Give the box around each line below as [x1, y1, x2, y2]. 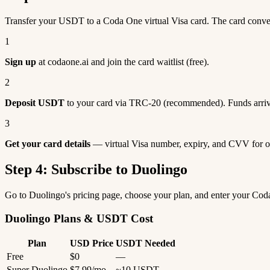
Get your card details [5, 139, 90, 149]
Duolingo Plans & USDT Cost [5, 212, 153, 225]
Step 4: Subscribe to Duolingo [5, 161, 187, 177]
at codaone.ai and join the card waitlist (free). [36, 57, 209, 67]
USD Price [70, 238, 113, 249]
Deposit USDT [5, 98, 64, 108]
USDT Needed [116, 238, 175, 249]
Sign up [5, 57, 36, 67]
